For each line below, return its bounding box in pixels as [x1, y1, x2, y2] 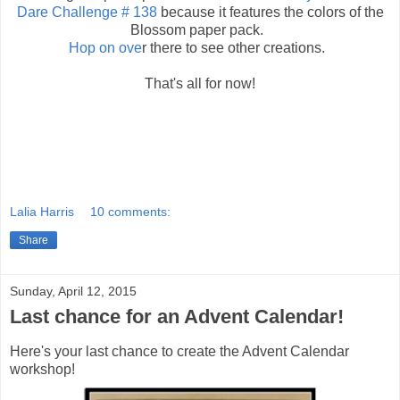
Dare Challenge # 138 [16, 4, 157, 21]
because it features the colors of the [156, 4, 384, 21]
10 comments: [90, 204, 171, 219]
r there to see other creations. [141, 40, 332, 56]
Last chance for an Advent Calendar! [10, 304, 344, 328]
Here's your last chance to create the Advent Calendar [10, 343, 349, 359]
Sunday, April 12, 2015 [10, 283, 137, 298]
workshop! [10, 361, 75, 377]
